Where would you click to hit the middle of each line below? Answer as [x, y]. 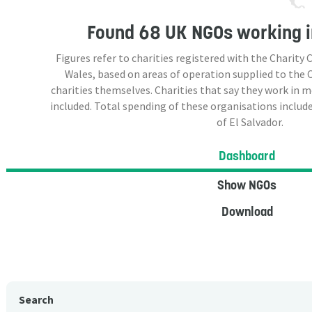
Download [247, 212]
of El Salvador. [250, 122]
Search [36, 300]
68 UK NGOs [185, 32]
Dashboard [247, 155]
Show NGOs [247, 185]
